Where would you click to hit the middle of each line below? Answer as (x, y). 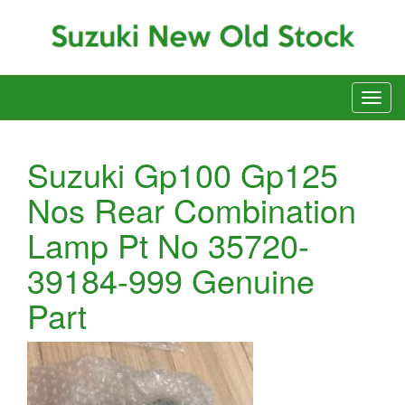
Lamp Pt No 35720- (168, 245)
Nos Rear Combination (192, 210)
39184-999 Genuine (171, 280)
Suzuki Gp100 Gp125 (183, 174)
